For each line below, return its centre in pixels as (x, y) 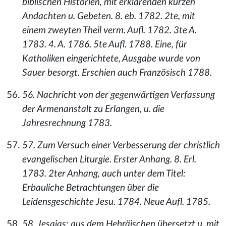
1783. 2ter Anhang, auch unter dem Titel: (104, 174)
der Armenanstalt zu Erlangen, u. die (93, 109)
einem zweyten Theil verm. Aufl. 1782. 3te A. (109, 31)
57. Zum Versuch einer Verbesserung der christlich (121, 146)
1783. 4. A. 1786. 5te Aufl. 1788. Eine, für (105, 45)
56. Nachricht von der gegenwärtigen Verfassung (119, 95)
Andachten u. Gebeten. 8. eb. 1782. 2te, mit (109, 16)
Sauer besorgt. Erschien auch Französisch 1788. (117, 73)
